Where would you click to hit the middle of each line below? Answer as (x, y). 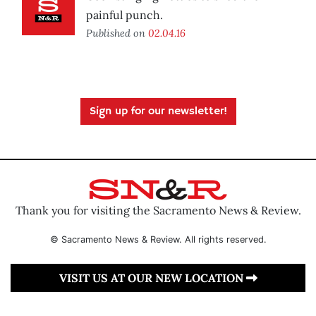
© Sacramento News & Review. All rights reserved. (158, 239)
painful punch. (124, 15)
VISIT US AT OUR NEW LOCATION (152, 278)
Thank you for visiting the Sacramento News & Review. (158, 210)
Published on (117, 33)
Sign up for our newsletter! (158, 112)
